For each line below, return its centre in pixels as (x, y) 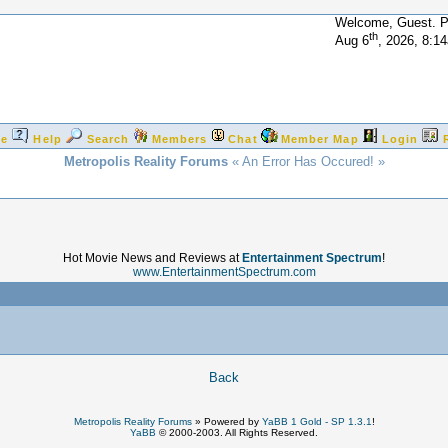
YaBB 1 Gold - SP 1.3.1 (316, 421)
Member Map (319, 139)
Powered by (231, 421)
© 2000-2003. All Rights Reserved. (237, 432)
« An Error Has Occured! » (306, 161)
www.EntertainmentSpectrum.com (224, 272)
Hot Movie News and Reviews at (152, 258)
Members (179, 139)
